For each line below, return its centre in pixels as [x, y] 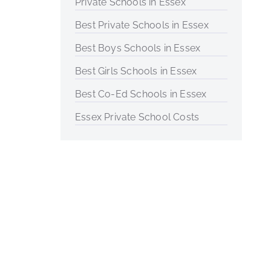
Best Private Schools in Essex [142, 25]
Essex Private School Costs [137, 117]
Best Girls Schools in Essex [136, 71]
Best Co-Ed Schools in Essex [141, 94]
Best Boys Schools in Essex [138, 48]
